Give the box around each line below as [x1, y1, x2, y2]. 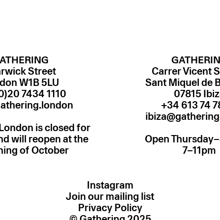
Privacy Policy [78, 201, 142, 214]
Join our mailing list [66, 190, 154, 202]
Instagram [86, 179, 134, 191]
